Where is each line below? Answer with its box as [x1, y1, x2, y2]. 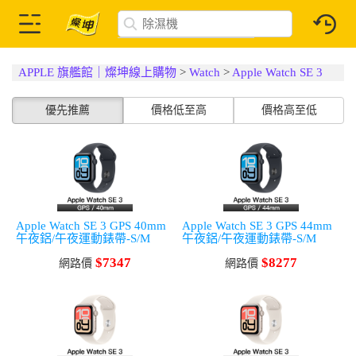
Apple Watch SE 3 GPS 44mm [182, 219, 332, 232]
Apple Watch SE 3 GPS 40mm [16, 219, 166, 232]
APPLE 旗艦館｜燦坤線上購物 [18, 66, 177, 79]
